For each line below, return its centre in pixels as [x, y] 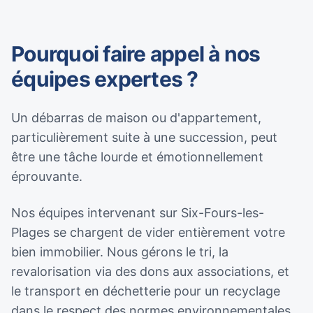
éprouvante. [47, 176]
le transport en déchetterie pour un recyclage [146, 291]
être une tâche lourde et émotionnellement [137, 157]
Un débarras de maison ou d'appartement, [136, 118]
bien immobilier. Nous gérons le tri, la [120, 252]
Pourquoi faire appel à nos [136, 54]
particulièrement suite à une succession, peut [144, 137]
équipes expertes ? [105, 79]
